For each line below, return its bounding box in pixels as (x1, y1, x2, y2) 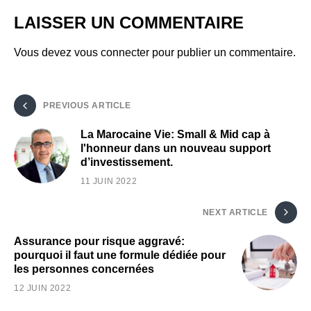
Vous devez (14, 47, 74, 59)
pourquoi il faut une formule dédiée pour (14, 249, 226, 262)
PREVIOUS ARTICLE (43, 101, 131, 111)
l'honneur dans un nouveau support (81, 142, 271, 155)
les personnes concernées (14, 263, 154, 276)
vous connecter (74, 47, 149, 59)
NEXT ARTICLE (202, 208, 268, 218)
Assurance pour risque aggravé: (14, 235, 185, 248)
